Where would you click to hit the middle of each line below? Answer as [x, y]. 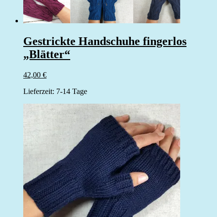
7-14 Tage [72, 91]
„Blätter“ [47, 54]
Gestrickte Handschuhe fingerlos [105, 41]
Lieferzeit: [40, 91]
